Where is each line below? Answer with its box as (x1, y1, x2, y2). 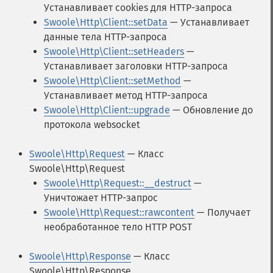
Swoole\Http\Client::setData (44, 16, 168, 28)
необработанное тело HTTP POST (44, 221, 192, 233)
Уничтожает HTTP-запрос (44, 192, 158, 204)
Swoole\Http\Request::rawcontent (44, 207, 194, 218)
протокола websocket (44, 119, 140, 130)
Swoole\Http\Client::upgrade (44, 104, 170, 116)
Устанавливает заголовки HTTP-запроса (44, 60, 228, 72)
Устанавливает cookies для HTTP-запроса (44, 2, 232, 13)
